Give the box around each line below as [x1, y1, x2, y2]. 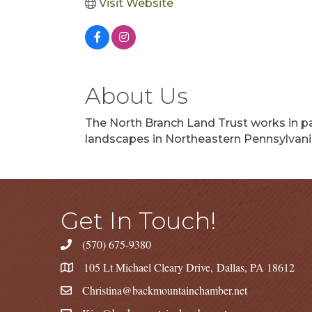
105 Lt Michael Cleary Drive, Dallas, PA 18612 [84, 260, 295, 274]
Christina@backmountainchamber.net [82, 283, 247, 297]
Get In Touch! [61, 206, 217, 235]
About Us [85, 82, 188, 109]
